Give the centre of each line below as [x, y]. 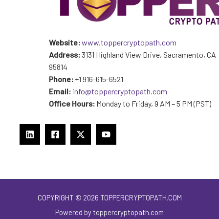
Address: [65, 55]
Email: [60, 91]
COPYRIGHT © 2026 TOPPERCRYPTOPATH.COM [109, 198]
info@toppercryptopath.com [120, 91]
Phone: [61, 79]
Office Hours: [72, 104]
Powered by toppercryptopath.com [109, 212]
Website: [65, 43]
